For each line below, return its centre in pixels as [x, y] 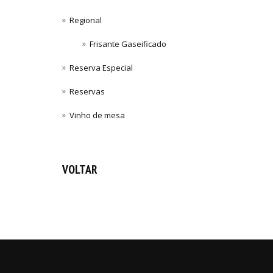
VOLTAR [80, 169]
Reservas [87, 92]
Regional [86, 20]
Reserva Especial [101, 68]
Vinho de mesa [97, 115]
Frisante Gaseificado [128, 44]
